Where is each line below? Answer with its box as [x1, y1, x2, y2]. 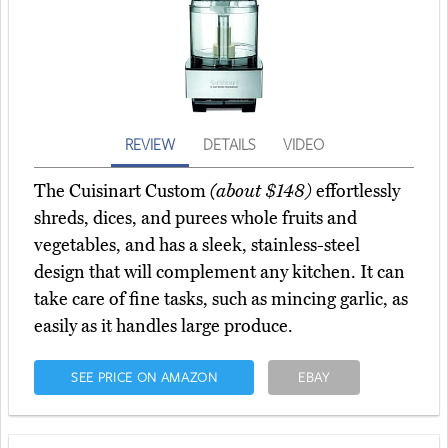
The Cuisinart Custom [34, 180, 210, 203]
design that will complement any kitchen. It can [34, 261, 405, 284]
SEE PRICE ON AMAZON [70, 368, 218, 387]
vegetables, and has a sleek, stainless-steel [34, 234, 360, 257]
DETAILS [202, 134, 255, 155]
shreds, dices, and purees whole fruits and [34, 207, 357, 230]
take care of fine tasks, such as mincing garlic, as [34, 288, 408, 311]
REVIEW [124, 134, 175, 155]
